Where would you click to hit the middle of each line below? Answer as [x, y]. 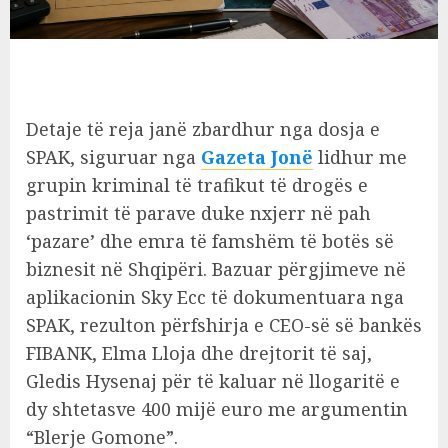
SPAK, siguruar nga [113, 157]
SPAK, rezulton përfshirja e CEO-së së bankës [224, 325]
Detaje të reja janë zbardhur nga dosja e [203, 129]
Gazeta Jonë [257, 157]
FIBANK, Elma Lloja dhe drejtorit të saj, [199, 353]
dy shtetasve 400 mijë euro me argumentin [217, 409]
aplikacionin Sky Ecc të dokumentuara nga [215, 297]
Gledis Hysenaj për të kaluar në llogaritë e [213, 381]
